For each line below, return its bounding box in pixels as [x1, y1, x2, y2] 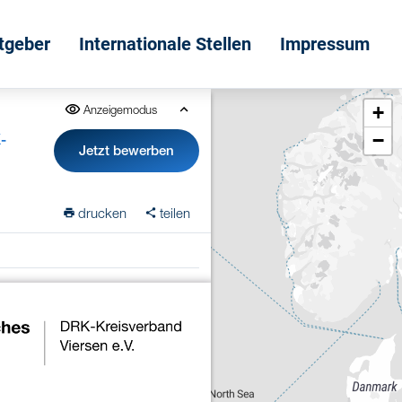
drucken [78, 204, 127, 221]
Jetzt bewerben [79, 143, 175, 158]
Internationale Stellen [79, 33, 251, 55]
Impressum [280, 33, 370, 55]
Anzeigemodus [83, 101, 157, 117]
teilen [160, 204, 191, 221]
